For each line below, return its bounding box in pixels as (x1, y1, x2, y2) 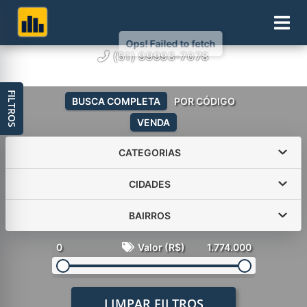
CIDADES (128, 177, 171, 190)
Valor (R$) (138, 241, 186, 253)
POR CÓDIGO (174, 95, 235, 107)
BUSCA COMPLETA (72, 95, 160, 107)
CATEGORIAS (118, 146, 181, 158)
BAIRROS (128, 209, 171, 221)
